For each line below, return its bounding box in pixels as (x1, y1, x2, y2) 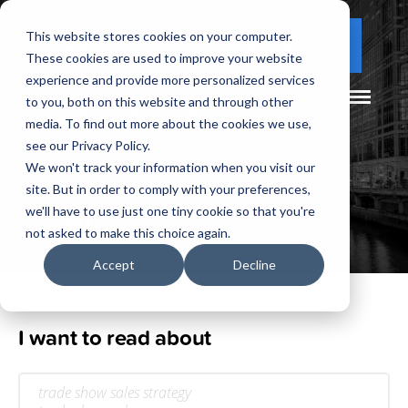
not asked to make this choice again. (25, 225, 230, 240)
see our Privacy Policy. (25, 138, 150, 153)
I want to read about (18, 321, 211, 353)
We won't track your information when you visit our (25, 159, 315, 175)
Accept (93, 257, 135, 273)
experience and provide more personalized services (25, 72, 315, 87)
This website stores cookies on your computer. (25, 28, 292, 44)
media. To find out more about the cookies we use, (25, 116, 311, 131)
